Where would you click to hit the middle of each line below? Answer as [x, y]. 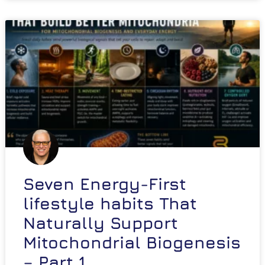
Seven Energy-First [104, 184]
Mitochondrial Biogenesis [132, 243]
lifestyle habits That [110, 203]
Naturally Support [100, 223]
